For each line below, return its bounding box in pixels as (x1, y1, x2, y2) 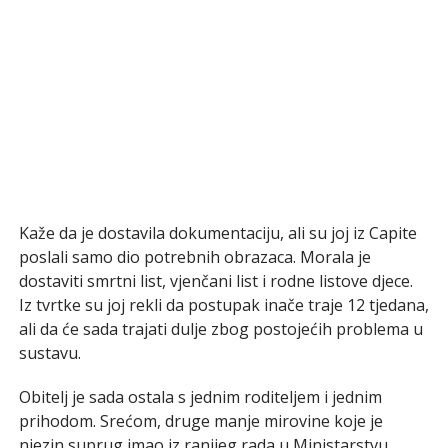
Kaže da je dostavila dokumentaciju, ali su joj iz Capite (18, 221, 417, 244)
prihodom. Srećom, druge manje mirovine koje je (18, 409, 383, 432)
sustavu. (18, 341, 81, 364)
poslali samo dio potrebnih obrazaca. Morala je (18, 245, 371, 268)
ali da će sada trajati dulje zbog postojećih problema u (18, 317, 423, 340)
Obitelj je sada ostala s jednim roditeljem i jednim (18, 385, 382, 408)
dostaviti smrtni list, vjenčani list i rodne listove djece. (18, 269, 413, 292)
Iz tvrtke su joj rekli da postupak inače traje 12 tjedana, (18, 293, 429, 316)
